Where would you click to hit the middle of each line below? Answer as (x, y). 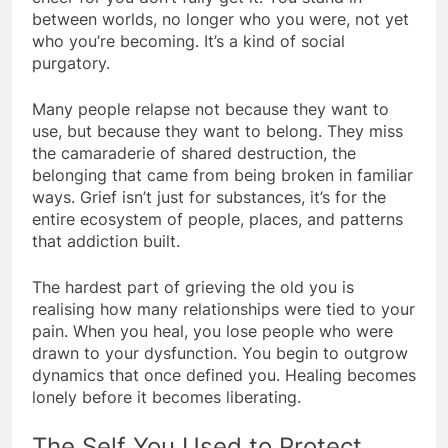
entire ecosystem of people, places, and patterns (217, 219)
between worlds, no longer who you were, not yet (220, 19)
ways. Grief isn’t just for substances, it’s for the (209, 197)
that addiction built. (106, 241)
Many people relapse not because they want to (210, 109)
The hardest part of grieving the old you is (193, 287)
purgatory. (71, 63)
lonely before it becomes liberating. (166, 397)
